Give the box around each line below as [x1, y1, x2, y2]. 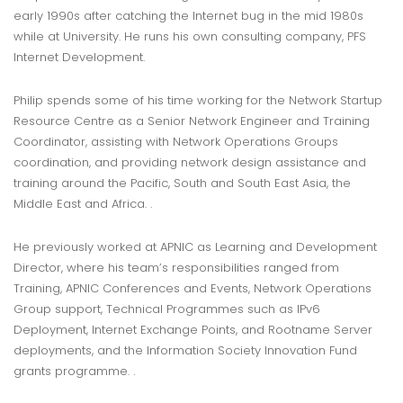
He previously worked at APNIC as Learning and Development [13, 238, 377, 256]
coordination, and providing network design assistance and [13, 154, 366, 172]
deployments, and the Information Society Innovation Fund [13, 342, 357, 360]
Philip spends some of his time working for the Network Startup [13, 92, 382, 110]
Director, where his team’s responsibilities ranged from [13, 259, 339, 277]
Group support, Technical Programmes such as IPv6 [13, 300, 320, 318]
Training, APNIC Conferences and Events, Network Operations [13, 280, 372, 298]
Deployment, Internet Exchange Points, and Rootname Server [13, 321, 372, 339]
